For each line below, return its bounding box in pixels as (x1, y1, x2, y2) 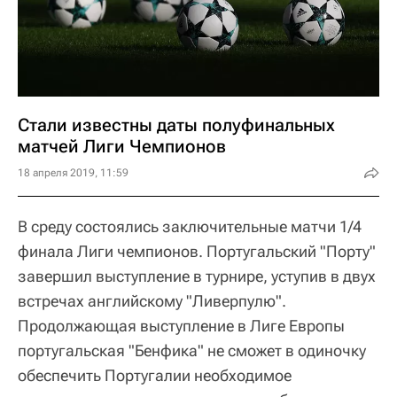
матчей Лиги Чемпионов (18, 135, 226, 157)
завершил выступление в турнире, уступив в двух (18, 266, 376, 285)
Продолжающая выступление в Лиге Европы (18, 315, 345, 335)
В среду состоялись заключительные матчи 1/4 (18, 216, 362, 236)
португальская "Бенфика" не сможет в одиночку (18, 340, 366, 360)
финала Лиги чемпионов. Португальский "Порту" (18, 241, 376, 261)
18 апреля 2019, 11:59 (18, 166, 128, 179)
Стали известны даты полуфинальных (18, 113, 335, 136)
